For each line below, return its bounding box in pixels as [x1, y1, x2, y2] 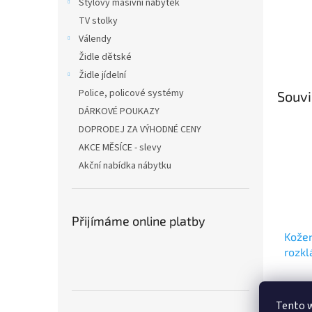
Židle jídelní [79, 68, 126, 82]
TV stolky [79, 14, 118, 28]
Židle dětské [79, 50, 132, 64]
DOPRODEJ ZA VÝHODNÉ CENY [79, 123, 201, 136]
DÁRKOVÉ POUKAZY [79, 104, 159, 118]
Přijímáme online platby [72, 213, 205, 228]
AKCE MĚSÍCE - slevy [79, 141, 162, 155]
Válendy [79, 32, 111, 46]
